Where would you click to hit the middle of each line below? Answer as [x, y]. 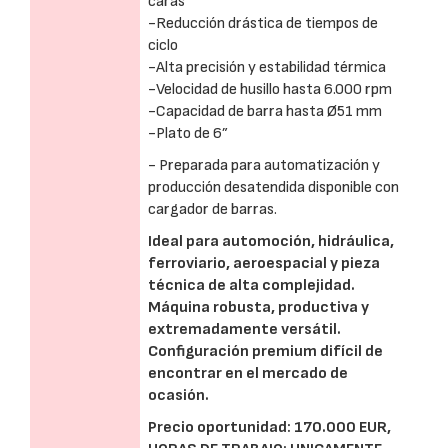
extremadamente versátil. [244, 329]
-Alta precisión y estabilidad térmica [267, 67]
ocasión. [178, 395]
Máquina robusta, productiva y [258, 307]
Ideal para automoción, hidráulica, [271, 241]
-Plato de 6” [188, 133]
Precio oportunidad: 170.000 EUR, [269, 427]
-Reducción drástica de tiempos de [263, 23]
